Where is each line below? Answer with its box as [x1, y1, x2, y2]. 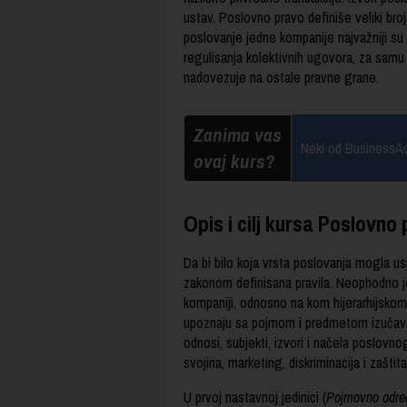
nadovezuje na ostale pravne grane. [184, 67, 379, 88]
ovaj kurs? [194, 148, 275, 175]
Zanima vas [194, 122, 282, 149]
